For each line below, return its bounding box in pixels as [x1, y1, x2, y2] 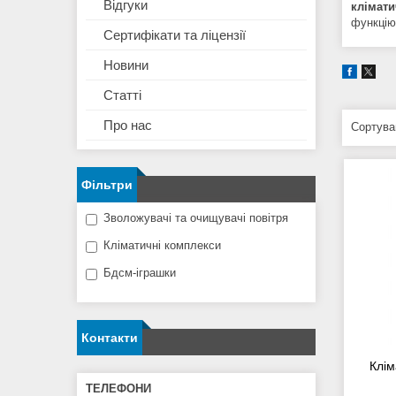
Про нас [103, 118, 152, 133]
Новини [103, 57, 148, 73]
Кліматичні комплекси [103, 239, 221, 253]
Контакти [81, 331, 138, 346]
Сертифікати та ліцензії [103, 27, 246, 43]
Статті [103, 88, 141, 103]
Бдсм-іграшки [103, 266, 176, 280]
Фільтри [81, 178, 133, 193]
